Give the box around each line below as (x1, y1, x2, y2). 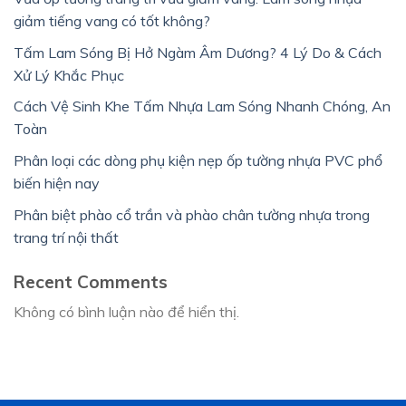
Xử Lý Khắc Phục (14, 65, 124, 84)
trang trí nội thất (14, 227, 119, 246)
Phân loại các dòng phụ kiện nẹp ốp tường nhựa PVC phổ (14, 150, 382, 169)
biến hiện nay (14, 173, 100, 192)
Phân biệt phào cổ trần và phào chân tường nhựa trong (14, 205, 370, 224)
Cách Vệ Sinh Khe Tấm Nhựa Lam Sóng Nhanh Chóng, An (14, 97, 391, 116)
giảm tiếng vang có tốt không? (14, 12, 210, 31)
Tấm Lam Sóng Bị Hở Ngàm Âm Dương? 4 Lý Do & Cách (14, 43, 382, 62)
